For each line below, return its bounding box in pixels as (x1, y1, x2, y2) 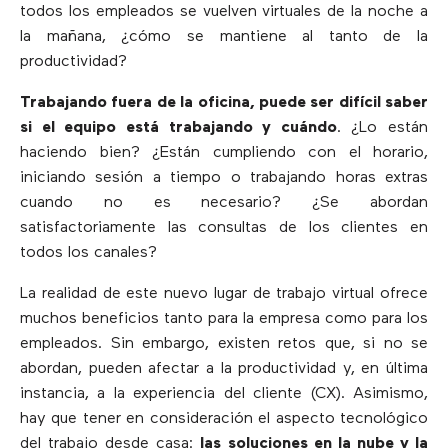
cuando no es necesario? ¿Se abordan (20, 194, 428, 211)
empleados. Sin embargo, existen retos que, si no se (20, 335, 428, 352)
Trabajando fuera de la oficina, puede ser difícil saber (20, 94, 428, 111)
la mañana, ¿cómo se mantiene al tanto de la (20, 28, 428, 45)
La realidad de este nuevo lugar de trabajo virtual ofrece (20, 285, 428, 302)
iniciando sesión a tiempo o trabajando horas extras (20, 169, 428, 186)
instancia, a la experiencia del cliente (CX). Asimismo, (20, 385, 428, 402)
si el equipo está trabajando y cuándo (20, 119, 337, 136)
